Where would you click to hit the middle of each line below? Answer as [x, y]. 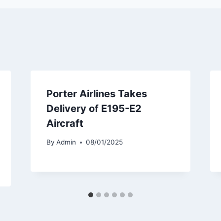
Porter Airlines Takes [96, 93]
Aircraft [65, 123]
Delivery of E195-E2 [94, 108]
